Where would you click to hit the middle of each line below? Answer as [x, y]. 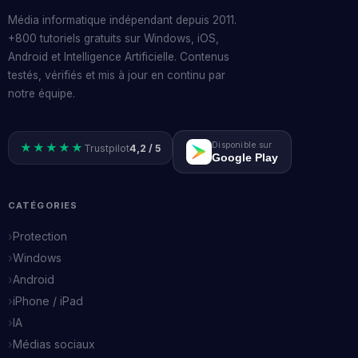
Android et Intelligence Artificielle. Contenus [119, 57]
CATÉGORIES [43, 206]
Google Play [245, 157]
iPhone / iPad [48, 300]
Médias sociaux [54, 344]
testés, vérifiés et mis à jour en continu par [117, 76]
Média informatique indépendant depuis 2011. [122, 20]
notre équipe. [42, 94]
